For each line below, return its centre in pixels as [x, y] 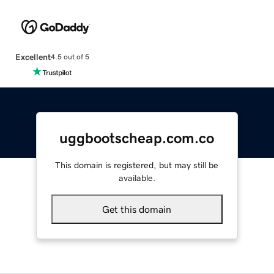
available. [137, 178]
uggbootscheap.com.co [137, 138]
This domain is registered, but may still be [137, 165]
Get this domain [137, 209]
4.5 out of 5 [70, 57]
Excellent [33, 57]
